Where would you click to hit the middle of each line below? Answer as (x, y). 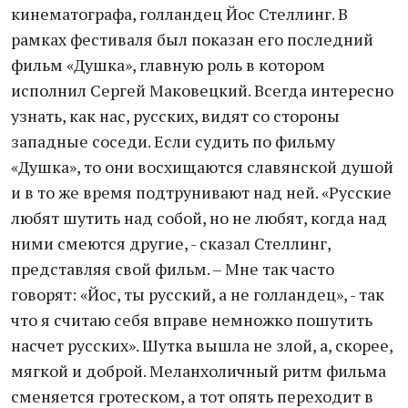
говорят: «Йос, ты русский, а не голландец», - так (198, 294)
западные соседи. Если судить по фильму (173, 141)
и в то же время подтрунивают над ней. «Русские (201, 192)
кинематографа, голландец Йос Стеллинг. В (179, 14)
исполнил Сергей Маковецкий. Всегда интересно (202, 90)
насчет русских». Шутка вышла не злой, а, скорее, (202, 345)
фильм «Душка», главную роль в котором (168, 65)
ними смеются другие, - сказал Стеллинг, (171, 243)
